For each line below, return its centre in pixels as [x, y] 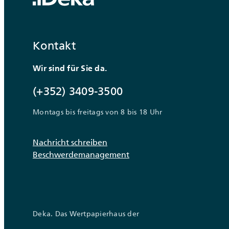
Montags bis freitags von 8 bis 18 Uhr [98, 112]
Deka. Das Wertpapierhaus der [86, 214]
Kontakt [54, 46]
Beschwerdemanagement [81, 155]
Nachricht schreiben [70, 142]
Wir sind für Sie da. [70, 68]
